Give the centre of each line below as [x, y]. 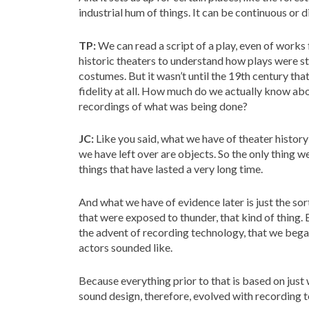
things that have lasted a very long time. [171, 169]
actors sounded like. [126, 247]
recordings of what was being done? [163, 106]
